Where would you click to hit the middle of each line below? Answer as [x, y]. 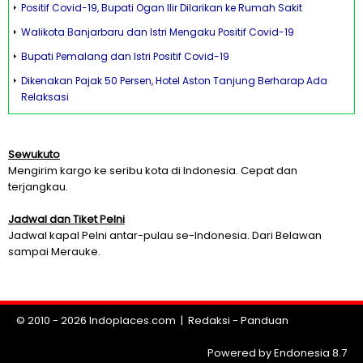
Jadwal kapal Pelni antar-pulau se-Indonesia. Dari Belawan [165, 235]
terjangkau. [38, 187]
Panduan [265, 320]
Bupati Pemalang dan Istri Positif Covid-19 [125, 56]
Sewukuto [34, 154]
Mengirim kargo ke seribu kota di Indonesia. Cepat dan [153, 171]
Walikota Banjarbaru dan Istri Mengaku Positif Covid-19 [158, 32]
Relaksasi [45, 97]
